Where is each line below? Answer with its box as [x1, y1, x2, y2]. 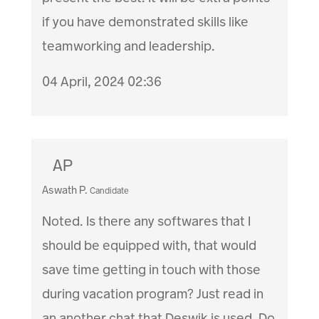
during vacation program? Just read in [42, 284, 264, 303]
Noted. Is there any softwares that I [42, 211, 251, 230]
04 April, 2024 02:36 [42, 73, 162, 90]
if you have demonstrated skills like [42, 13, 249, 31]
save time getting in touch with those [42, 260, 261, 278]
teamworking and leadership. [42, 37, 216, 55]
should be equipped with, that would [42, 236, 257, 254]
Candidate [90, 184, 130, 197]
